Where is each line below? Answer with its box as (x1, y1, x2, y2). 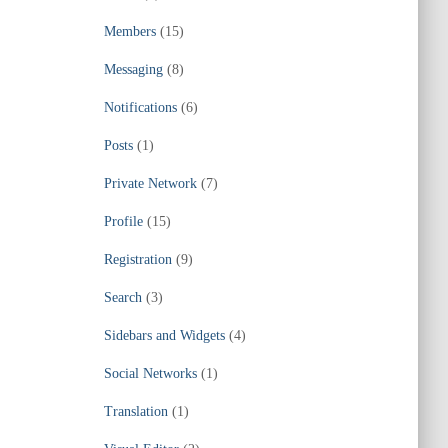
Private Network (103, 176, 197, 191)
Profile (103, 214, 143, 229)
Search (103, 290, 142, 305)
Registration (103, 252, 172, 267)
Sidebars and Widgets (103, 328, 225, 343)
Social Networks (103, 366, 197, 381)
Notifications (103, 100, 177, 115)
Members (103, 24, 156, 39)
